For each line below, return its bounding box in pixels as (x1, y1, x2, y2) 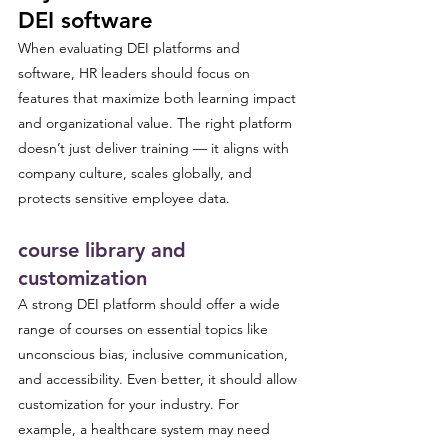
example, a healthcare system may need (18, 420, 274, 438)
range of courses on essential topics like (18, 320, 272, 338)
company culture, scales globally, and (18, 164, 256, 182)
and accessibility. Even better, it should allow (18, 370, 301, 388)
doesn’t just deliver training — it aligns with (18, 139, 293, 157)
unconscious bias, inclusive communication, (18, 345, 292, 363)
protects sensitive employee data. (18, 189, 230, 207)
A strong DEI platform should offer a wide (18, 295, 284, 313)
